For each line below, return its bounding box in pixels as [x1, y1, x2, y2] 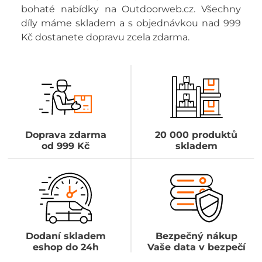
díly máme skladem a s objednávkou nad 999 [20, 17, 242, 29]
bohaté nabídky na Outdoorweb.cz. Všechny [20, 3, 242, 15]
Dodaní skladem [25, 230, 106, 242]
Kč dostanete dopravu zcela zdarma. [20, 31, 189, 43]
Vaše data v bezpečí [147, 241, 246, 253]
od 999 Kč [42, 140, 90, 151]
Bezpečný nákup [155, 230, 237, 242]
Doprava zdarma [25, 129, 106, 140]
